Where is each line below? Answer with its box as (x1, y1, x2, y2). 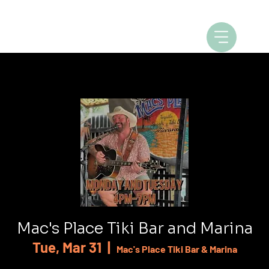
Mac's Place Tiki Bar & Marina (116, 243, 237, 255)
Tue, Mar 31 (32, 238, 101, 256)
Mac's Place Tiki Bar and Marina (16, 218, 253, 238)
